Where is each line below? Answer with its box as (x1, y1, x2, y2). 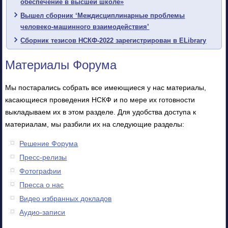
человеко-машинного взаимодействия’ (20, 22, 150, 31)
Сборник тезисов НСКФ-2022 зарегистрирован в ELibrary (20, 36, 207, 44)
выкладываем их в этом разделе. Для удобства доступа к (5, 107, 196, 116)
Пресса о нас (19, 180, 64, 189)
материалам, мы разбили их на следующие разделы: (5, 120, 185, 128)
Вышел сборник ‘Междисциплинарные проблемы (20, 11, 185, 19)
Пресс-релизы (19, 153, 67, 161)
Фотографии (19, 166, 62, 175)
